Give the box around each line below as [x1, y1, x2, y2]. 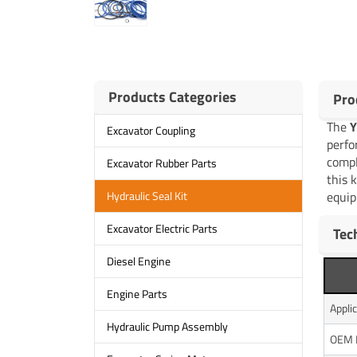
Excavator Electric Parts [106, 220, 218, 237]
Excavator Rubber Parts [106, 155, 217, 172]
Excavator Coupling [106, 122, 195, 139]
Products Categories [108, 85, 237, 108]
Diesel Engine [106, 253, 171, 270]
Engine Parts [106, 285, 167, 303]
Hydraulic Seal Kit [106, 187, 187, 205]
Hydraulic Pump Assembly [106, 318, 228, 335]
